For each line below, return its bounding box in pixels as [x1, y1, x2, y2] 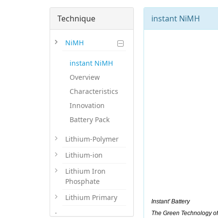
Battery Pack [70, 115, 109, 124]
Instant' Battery [151, 198, 190, 205]
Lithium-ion [65, 150, 103, 160]
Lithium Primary [65, 193, 117, 202]
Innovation [70, 101, 105, 110]
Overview [70, 73, 100, 82]
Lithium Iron [65, 166, 106, 176]
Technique [57, 13, 95, 24]
